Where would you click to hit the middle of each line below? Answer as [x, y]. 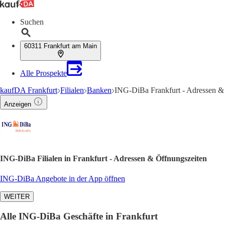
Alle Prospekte [43, 73]
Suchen [32, 22]
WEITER [17, 196]
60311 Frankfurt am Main [61, 46]
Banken [99, 90]
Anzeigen [18, 104]
